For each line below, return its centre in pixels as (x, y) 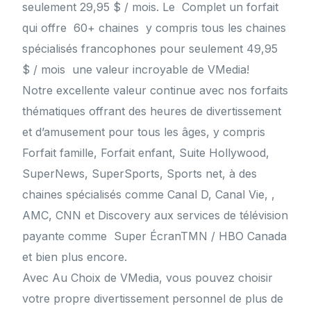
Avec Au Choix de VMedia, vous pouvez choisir (148, 278)
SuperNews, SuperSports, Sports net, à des (140, 174)
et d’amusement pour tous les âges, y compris (144, 132)
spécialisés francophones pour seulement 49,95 (150, 49)
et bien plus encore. (75, 257)
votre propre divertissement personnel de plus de (153, 299)
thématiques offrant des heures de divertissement (152, 111)
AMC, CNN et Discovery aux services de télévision (155, 216)
